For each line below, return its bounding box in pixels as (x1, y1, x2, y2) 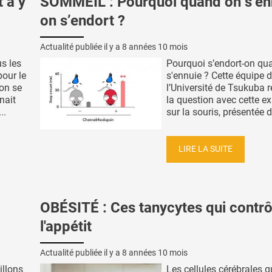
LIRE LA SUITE (178, 143, 233, 154)
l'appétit (40, 218, 92, 236)
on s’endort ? (40, 12, 125, 30)
